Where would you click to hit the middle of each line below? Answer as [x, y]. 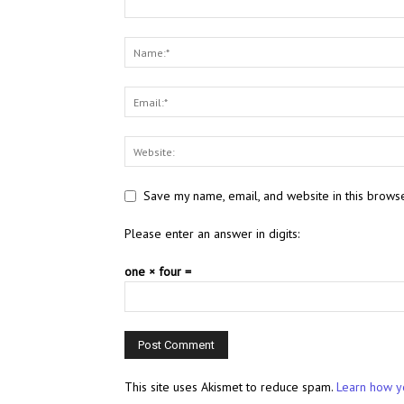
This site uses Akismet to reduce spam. [230, 387]
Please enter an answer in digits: [212, 234]
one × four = [158, 272]
